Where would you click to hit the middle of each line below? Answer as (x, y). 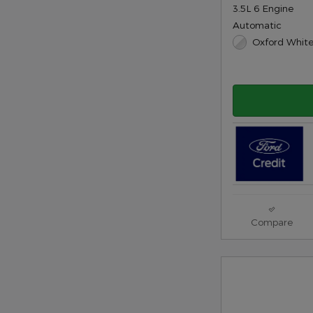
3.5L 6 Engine (263, 8)
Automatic (257, 25)
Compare (271, 222)
